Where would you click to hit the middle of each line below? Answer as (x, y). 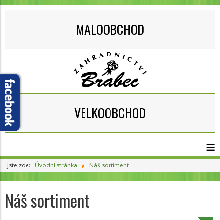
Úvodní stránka (56, 165)
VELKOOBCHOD (110, 113)
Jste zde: (20, 165)
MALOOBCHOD (110, 29)
